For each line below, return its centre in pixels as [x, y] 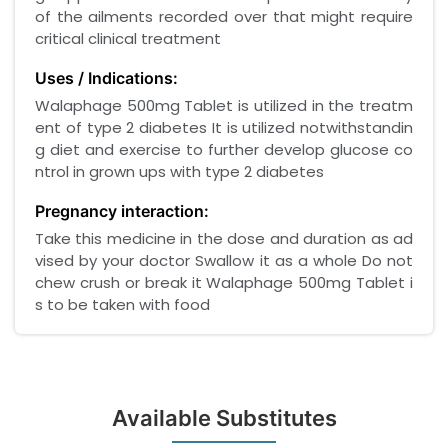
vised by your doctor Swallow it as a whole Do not [224, 261]
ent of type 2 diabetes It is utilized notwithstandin [224, 128]
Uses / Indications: [106, 78]
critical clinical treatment [128, 39]
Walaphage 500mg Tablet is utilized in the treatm [224, 106]
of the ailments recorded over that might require [224, 17]
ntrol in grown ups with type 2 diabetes [179, 172]
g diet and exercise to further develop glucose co [224, 150]
